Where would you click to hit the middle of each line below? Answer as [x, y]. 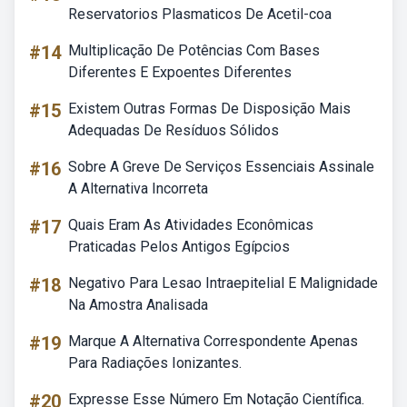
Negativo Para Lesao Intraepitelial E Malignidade [223, 283]
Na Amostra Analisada [138, 305]
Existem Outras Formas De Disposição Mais [209, 109]
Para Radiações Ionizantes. [155, 363]
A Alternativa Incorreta [138, 189]
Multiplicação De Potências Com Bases [194, 50]
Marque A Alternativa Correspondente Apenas [213, 341]
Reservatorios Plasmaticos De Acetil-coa [200, 14]
